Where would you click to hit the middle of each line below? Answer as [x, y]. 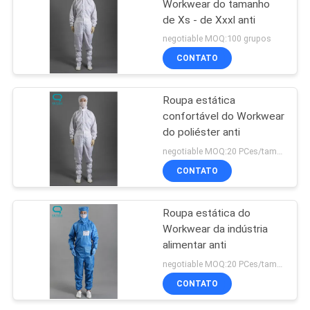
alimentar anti [195, 245]
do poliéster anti [202, 133]
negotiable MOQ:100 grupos [217, 39]
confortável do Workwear [224, 117]
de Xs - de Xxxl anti [209, 20]
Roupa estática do [207, 213]
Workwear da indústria [216, 229]
